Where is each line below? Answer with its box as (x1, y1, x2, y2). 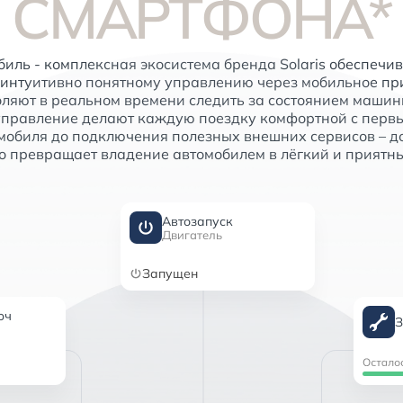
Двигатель (161, 228, 222, 243)
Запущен (141, 265, 198, 282)
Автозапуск (161, 213, 233, 230)
